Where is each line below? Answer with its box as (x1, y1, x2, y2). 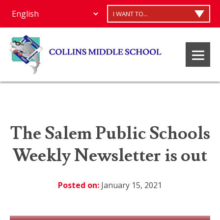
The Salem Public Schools (10, 122, 210, 145)
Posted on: (58, 180, 99, 191)
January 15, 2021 (99, 180, 162, 191)
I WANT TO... (113, 9, 148, 18)
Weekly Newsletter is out (13, 144, 207, 167)
